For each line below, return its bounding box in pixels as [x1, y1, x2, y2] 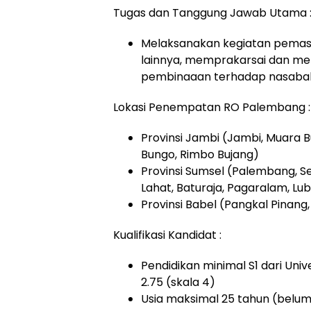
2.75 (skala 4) [141, 274, 215, 290]
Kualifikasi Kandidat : [113, 227, 221, 243]
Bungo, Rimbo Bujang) [141, 146, 259, 162]
